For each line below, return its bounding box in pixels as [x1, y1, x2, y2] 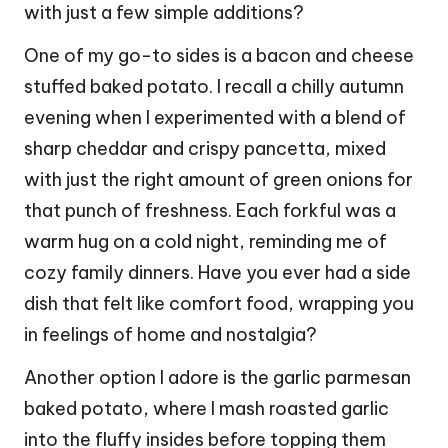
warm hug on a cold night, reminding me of [24, 229, 387, 253]
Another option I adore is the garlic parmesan [24, 365, 411, 389]
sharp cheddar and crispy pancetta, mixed [24, 136, 386, 160]
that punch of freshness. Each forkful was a [24, 198, 396, 222]
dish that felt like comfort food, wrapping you [24, 291, 414, 315]
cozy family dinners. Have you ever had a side [24, 260, 411, 284]
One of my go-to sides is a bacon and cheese [24, 43, 414, 67]
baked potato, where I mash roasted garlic [24, 396, 389, 420]
